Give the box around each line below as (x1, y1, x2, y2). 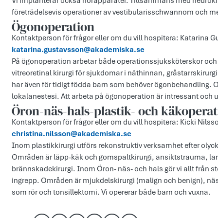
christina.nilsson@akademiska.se (12, 129, 131, 139)
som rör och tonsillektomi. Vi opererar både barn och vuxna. (12, 187, 211, 198)
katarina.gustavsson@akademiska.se (12, 45, 145, 55)
